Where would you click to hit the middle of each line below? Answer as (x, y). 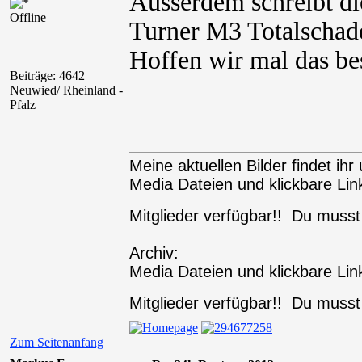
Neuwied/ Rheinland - (66, 90)
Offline (28, 17)
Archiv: (154, 253)
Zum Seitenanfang (57, 342)
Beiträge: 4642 (47, 76)
